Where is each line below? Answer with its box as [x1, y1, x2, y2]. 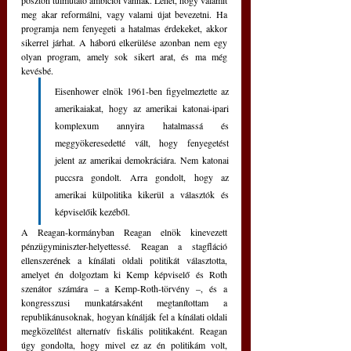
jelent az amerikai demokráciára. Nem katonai [55, 154, 229, 167]
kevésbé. [21, 64, 56, 78]
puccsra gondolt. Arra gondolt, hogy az [55, 171, 229, 184]
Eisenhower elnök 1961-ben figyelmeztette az [55, 85, 229, 98]
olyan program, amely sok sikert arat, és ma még [21, 50, 227, 63]
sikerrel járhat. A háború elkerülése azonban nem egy [21, 36, 227, 49]
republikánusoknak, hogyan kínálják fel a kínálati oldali [21, 310, 227, 324]
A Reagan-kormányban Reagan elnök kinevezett [21, 226, 227, 239]
